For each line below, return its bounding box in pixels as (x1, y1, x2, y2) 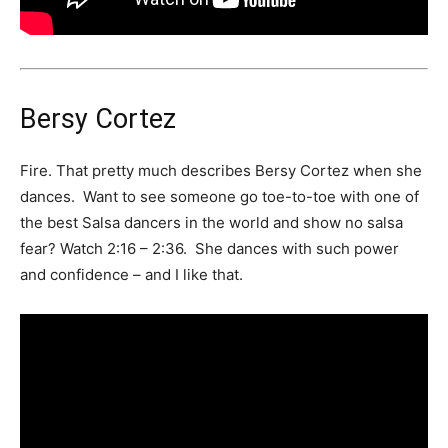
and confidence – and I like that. (20, 265, 243, 285)
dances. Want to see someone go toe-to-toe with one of (20, 187, 419, 207)
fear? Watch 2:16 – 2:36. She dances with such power (20, 239, 399, 259)
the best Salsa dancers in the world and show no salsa (20, 213, 403, 233)
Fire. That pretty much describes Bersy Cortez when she (20, 161, 422, 181)
